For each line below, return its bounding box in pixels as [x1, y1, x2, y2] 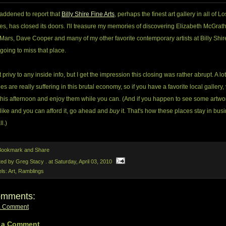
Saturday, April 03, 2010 [54, 158, 112, 164]
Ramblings [18, 168, 44, 175]
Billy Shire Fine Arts [62, 11, 115, 18]
